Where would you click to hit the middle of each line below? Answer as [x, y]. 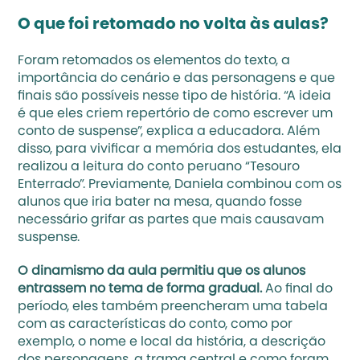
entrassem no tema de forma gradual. [140, 289]
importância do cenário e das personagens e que [177, 79]
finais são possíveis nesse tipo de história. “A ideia [175, 96]
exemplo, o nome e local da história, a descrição [172, 342]
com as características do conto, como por [155, 325]
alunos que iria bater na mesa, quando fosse [160, 202]
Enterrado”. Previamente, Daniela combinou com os [180, 185]
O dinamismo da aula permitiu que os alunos [162, 272]
